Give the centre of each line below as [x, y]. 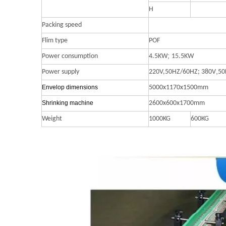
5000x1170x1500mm [179, 88]
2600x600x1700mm [177, 103]
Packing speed [62, 25]
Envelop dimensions [70, 88]
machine [81, 103]
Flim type [55, 41]
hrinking [58, 103]
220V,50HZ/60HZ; [175, 72]
